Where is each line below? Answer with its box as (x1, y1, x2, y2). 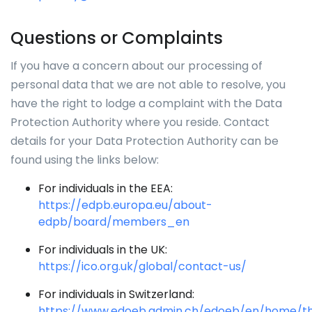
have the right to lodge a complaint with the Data (10, 95, 282, 111)
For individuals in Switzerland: (38, 286, 194, 302)
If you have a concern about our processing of (10, 58, 263, 74)
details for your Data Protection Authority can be (10, 133, 279, 149)
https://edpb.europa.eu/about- (38, 197, 212, 213)
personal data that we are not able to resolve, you (10, 77, 286, 93)
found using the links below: (10, 152, 159, 168)
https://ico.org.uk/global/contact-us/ (38, 258, 247, 274)
